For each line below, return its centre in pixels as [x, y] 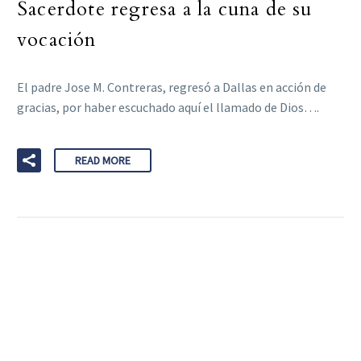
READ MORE [103, 161]
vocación [57, 40]
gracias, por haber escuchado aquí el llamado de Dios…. [168, 108]
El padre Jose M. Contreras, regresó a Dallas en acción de [172, 87]
